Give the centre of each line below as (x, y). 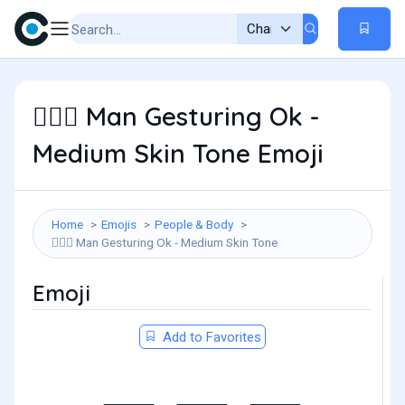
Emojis (119, 224)
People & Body (194, 224)
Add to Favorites (210, 337)
